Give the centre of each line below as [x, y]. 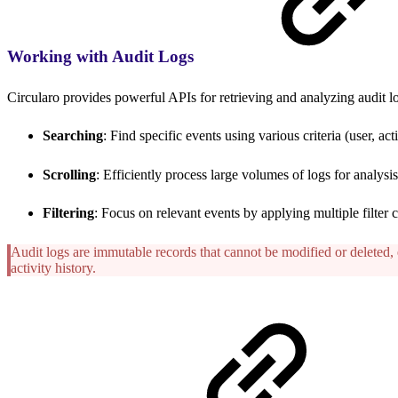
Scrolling [69, 174]
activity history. [53, 267]
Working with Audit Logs [103, 56]
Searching [73, 136]
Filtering [68, 213]
